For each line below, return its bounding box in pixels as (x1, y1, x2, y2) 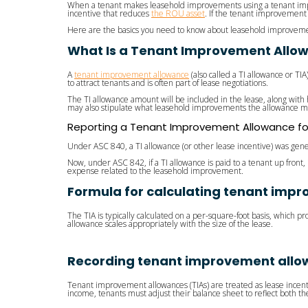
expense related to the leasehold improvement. (67, 165, 243, 177)
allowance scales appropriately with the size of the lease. (67, 218, 273, 230)
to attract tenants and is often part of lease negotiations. (67, 77, 268, 89)
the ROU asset (151, 8, 205, 20)
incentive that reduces (67, 8, 151, 20)
